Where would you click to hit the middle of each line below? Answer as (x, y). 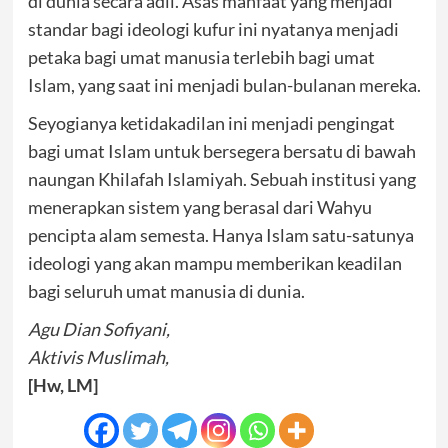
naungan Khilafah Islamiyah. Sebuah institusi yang (221, 179)
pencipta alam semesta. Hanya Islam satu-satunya (220, 235)
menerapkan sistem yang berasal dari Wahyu (199, 207)
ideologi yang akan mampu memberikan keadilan (214, 263)
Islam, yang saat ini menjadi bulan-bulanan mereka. (224, 85)
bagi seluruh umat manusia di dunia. (166, 291)
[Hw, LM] (62, 385)
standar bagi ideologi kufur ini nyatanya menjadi (213, 29)
